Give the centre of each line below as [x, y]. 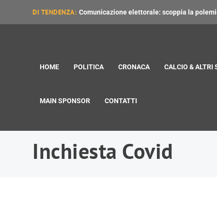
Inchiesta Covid [103, 151]
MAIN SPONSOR [65, 101]
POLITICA [89, 67]
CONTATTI [121, 101]
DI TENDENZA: [55, 12]
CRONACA [134, 67]
